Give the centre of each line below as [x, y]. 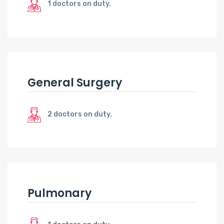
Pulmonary [59, 193]
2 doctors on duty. [80, 114]
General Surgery [75, 82]
